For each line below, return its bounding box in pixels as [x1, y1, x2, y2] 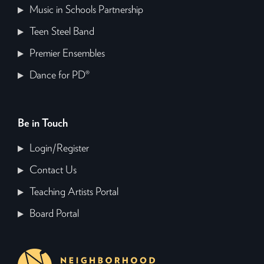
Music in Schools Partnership [29, 5, 144, 16]
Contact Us [29, 165, 77, 176]
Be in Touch [18, 118, 68, 130]
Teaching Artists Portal [29, 187, 119, 198]
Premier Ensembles [29, 48, 105, 60]
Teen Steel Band [29, 27, 95, 38]
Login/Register [29, 143, 90, 154]
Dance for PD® [29, 70, 90, 81]
